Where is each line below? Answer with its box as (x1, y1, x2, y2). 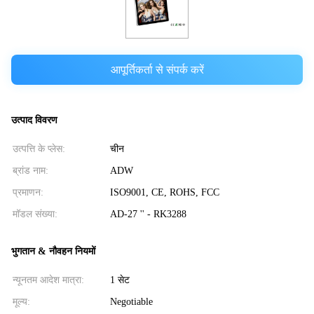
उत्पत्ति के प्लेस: (13, 144, 65, 155)
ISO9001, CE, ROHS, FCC (109, 187, 219, 198)
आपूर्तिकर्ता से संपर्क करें (110, 63, 204, 76)
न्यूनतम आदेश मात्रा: (13, 274, 84, 285)
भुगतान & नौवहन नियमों (11, 245, 95, 257)
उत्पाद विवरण (11, 115, 57, 126)
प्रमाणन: (13, 187, 43, 198)
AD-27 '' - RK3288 (109, 209, 186, 220)
